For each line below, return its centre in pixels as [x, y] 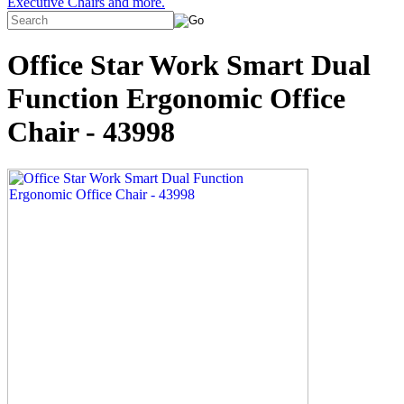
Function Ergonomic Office [176, 99]
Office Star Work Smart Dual [189, 65]
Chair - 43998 [91, 132]
